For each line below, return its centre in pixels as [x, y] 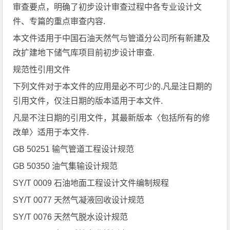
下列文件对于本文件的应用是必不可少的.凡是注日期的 [113, 87]
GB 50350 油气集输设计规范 [65, 166]
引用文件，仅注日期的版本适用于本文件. [88, 101]
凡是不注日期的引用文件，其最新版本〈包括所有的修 [112, 118]
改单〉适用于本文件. [51, 132]
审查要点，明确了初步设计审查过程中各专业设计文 [108, 7]
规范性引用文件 [42, 70]
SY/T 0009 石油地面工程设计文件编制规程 [91, 183]
